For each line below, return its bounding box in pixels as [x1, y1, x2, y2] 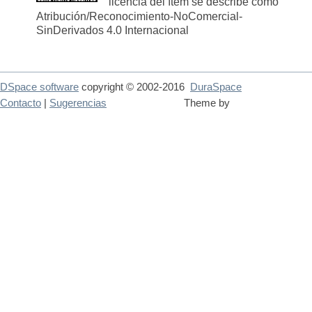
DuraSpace [190, 81, 242, 93]
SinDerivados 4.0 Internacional [36, 24, 192, 37]
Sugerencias [49, 97, 107, 109]
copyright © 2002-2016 [79, 81, 190, 93]
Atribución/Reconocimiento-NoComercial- [36, 10, 242, 22]
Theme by [184, 97, 233, 109]
